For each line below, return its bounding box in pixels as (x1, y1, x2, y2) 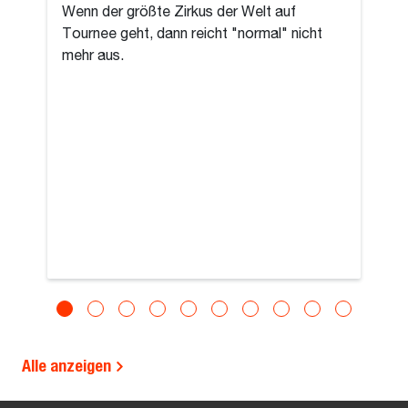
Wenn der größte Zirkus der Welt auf (62, 5, 297, 20)
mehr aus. (62, 48, 125, 64)
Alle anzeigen (22, 355, 115, 375)
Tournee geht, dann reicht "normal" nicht (62, 26, 323, 42)
